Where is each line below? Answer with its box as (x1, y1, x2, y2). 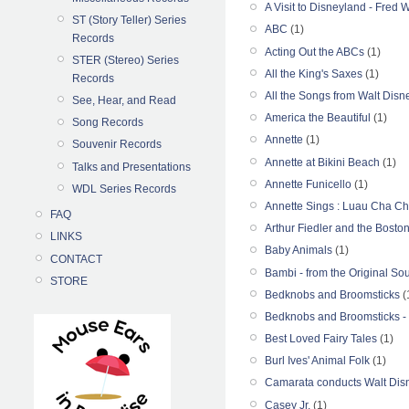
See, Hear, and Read (72, 94, 176, 108)
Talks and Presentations (72, 160, 191, 173)
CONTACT (50, 252, 102, 266)
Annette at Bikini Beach (265, 155, 380, 169)
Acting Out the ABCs (265, 45, 364, 58)
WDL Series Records (72, 182, 176, 195)
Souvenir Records (72, 138, 162, 152)
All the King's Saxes (265, 67, 362, 80)
